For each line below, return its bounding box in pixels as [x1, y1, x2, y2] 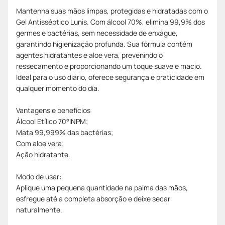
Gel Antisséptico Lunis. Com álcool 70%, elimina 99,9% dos [16, 17, 205, 27]
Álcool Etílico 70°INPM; [16, 116, 88, 126]
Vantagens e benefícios [16, 105, 90, 115]
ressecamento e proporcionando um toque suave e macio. [16, 61, 202, 71]
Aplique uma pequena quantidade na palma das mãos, [16, 182, 188, 192]
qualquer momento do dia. [16, 83, 99, 93]
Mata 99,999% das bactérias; [16, 127, 113, 137]
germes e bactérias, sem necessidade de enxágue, [16, 28, 178, 38]
